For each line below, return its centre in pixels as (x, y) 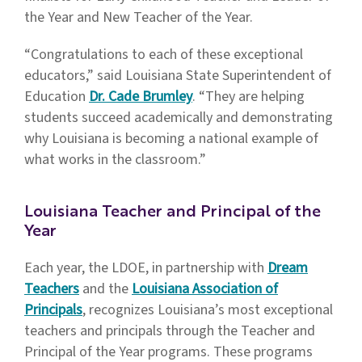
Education (57, 97)
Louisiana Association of (205, 289)
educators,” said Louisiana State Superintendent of (178, 76)
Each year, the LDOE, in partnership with (146, 268)
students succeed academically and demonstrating (179, 118)
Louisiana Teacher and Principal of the (173, 213)
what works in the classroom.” (115, 160)
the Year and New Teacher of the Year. (139, 17)
